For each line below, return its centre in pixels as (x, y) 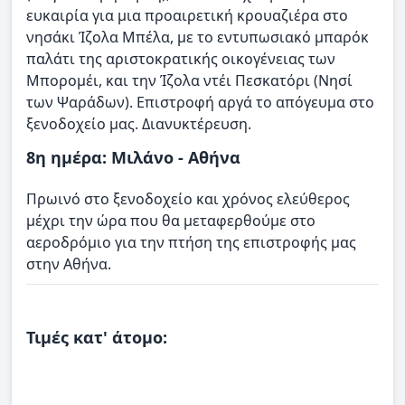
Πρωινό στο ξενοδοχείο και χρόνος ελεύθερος (188, 198)
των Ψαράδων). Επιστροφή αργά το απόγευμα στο (200, 103)
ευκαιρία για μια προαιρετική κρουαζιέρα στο (187, 16)
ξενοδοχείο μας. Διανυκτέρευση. (139, 124)
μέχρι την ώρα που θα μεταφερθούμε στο (171, 220)
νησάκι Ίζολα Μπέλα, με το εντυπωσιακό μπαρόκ (198, 38)
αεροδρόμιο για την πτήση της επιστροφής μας (191, 242)
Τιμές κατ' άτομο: (97, 338)
